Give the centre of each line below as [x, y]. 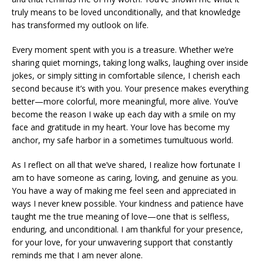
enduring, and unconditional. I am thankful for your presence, [127, 230]
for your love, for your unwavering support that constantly [122, 242]
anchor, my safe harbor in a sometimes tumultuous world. [122, 140]
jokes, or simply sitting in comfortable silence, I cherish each [126, 76]
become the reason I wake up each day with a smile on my [124, 114]
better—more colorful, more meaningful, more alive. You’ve [125, 102]
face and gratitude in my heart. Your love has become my [121, 127]
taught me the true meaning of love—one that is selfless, [121, 217]
